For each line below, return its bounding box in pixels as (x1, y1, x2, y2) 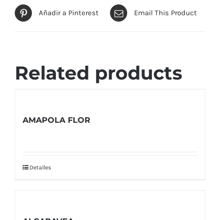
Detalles (29, 164, 51, 171)
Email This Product (134, 8, 197, 18)
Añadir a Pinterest (39, 8, 99, 18)
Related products (15, 61, 182, 84)
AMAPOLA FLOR (23, 115, 90, 125)
